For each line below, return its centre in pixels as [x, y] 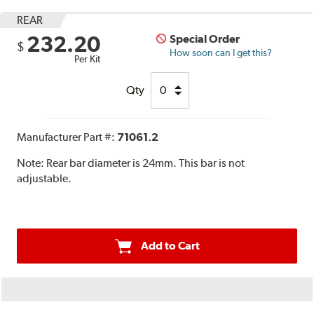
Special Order [205, 39]
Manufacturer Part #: [67, 137]
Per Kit [88, 59]
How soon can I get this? [221, 52]
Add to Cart [170, 245]
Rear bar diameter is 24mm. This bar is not [146, 163]
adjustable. [45, 178]
